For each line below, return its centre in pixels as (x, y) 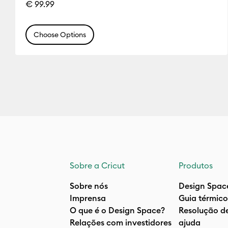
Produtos (196, 166)
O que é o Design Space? (117, 210)
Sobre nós (89, 186)
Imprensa (88, 198)
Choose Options (60, 35)
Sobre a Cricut (97, 166)
